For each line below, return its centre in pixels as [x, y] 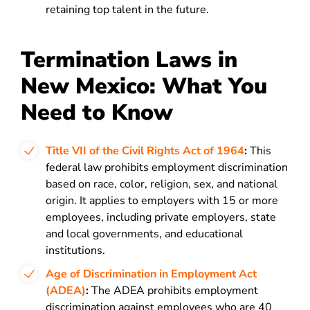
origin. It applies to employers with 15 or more [162, 201]
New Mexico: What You [144, 86]
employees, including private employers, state [161, 217]
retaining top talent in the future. [127, 10]
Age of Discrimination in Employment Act [151, 274]
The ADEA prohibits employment [173, 291]
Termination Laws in [129, 60]
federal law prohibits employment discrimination [167, 167]
